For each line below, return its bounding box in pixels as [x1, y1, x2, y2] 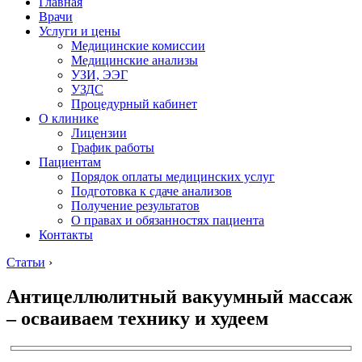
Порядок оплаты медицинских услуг [71, 170, 275, 183]
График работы [71, 141, 154, 154]
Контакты [39, 228, 93, 242]
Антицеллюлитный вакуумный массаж [6, 285, 352, 307]
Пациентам [39, 155, 101, 169]
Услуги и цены [39, 24, 120, 38]
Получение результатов [71, 199, 200, 213]
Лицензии [71, 126, 127, 140]
